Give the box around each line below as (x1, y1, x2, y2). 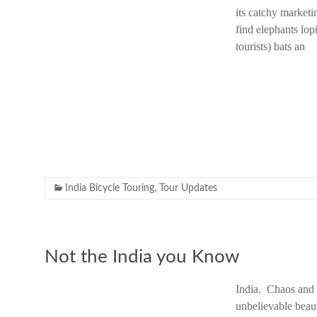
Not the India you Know (45, 248, 239, 266)
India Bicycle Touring (65, 183, 154, 193)
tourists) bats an (236, 40, 305, 52)
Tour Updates (159, 183, 217, 193)
